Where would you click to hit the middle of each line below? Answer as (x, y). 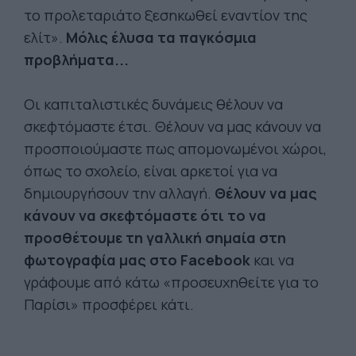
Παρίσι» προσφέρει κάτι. (109, 304)
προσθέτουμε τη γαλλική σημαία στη (155, 238)
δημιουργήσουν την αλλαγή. (119, 193)
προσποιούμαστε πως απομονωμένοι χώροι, (175, 149)
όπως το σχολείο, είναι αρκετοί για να (151, 171)
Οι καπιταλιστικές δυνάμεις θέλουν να (153, 104)
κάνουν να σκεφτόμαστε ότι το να (145, 215)
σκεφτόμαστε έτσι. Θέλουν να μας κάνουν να (172, 126)
